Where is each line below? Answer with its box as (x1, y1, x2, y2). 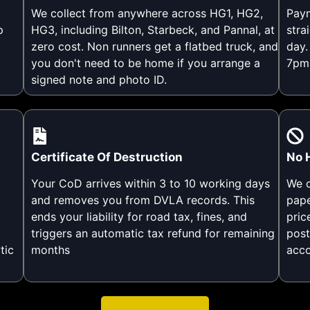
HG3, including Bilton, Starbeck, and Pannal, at (30, 22, 275, 37)
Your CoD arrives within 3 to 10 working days (30, 176, 270, 190)
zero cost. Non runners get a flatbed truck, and (30, 39, 278, 53)
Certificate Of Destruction (30, 149, 183, 164)
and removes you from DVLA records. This (30, 192, 255, 207)
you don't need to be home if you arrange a (30, 55, 260, 70)
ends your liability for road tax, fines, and (30, 209, 247, 224)
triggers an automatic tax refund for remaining (30, 226, 275, 240)
